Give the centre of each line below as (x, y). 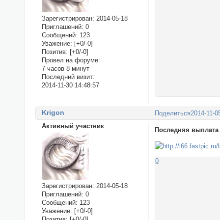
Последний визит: (68, 77)
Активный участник (73, 126)
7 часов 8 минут (65, 69)
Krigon (53, 113)
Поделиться (173, 113)
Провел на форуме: (71, 60)
